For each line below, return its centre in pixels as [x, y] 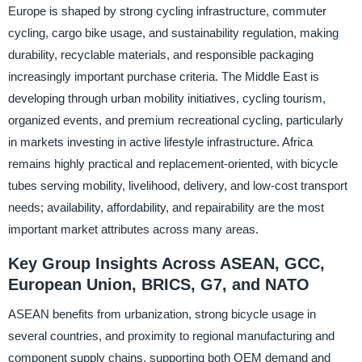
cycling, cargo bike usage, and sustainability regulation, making [173, 33]
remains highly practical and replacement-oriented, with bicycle [173, 164]
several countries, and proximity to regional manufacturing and [171, 335]
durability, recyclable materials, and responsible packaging [160, 55]
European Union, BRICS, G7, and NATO [158, 285]
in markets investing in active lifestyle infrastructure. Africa [160, 142]
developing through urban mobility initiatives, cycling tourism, [166, 99]
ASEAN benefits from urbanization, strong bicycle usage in [162, 314]
